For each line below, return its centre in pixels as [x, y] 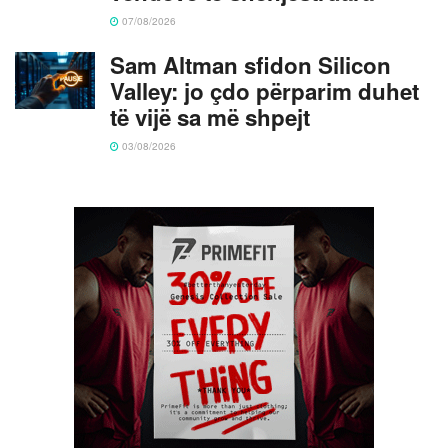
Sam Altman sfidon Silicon [250, 64]
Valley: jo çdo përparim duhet [264, 90]
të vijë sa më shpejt [210, 116]
